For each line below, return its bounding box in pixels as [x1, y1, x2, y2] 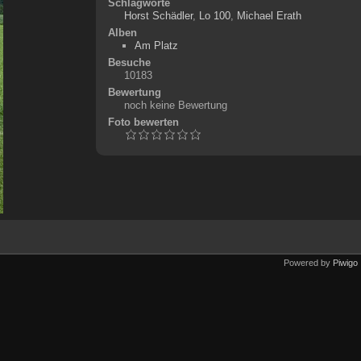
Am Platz [134, 39, 178, 52]
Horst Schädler [123, 9, 193, 22]
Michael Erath [236, 9, 301, 22]
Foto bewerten [107, 115, 179, 128]
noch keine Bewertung [123, 98, 227, 111]
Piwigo [333, 257, 358, 268]
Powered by [284, 257, 333, 268]
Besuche [107, 56, 151, 68]
